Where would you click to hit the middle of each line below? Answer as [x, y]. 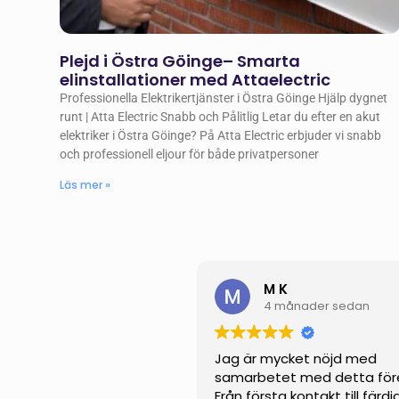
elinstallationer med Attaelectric [195, 80]
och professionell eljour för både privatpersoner [190, 155]
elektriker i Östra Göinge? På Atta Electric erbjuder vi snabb [221, 136]
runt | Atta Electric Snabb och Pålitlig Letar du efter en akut [220, 117]
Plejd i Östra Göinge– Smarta [180, 61]
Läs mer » [85, 185]
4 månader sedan [317, 305]
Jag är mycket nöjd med [296, 359]
